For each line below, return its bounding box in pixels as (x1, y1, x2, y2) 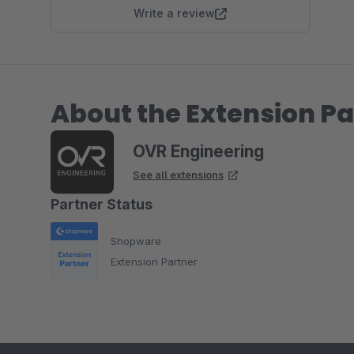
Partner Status (51, 196, 153, 213)
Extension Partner (111, 254, 198, 268)
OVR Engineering (133, 141, 264, 161)
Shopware (111, 234, 161, 247)
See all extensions (133, 168, 224, 181)
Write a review (134, 6, 215, 20)
